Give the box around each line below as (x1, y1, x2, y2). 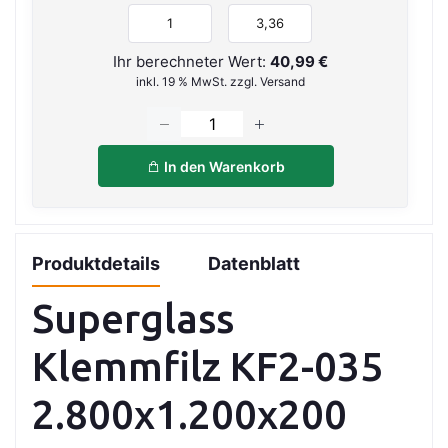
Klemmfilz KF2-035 (32, 344, 383, 390)
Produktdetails (32, 253, 160, 275)
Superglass (32, 296, 234, 342)
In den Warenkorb (161, 157, 285, 175)
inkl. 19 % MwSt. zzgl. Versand (135, 73, 305, 89)
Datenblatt (208, 253, 300, 275)
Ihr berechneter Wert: (112, 51, 270, 71)
